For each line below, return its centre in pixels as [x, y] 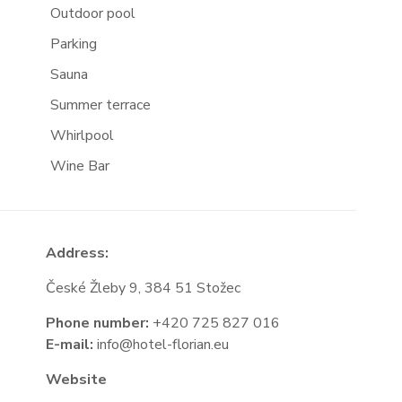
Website [76, 380]
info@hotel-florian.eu [162, 345]
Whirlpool [82, 135]
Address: [77, 253]
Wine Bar [79, 166]
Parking [73, 44]
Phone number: [97, 323]
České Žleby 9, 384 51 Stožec [143, 288]
